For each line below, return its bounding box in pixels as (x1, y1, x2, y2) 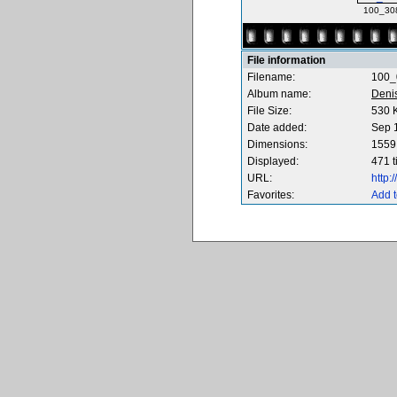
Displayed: (247, 155, 299, 167)
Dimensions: (247, 138, 307, 151)
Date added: (247, 121, 307, 134)
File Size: (247, 105, 292, 117)
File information (247, 54, 325, 66)
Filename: (247, 71, 295, 83)
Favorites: (247, 189, 294, 201)
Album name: (247, 88, 311, 100)
